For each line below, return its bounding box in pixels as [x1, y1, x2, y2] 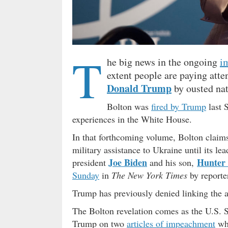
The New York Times [111, 168, 187, 181]
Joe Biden [108, 155, 147, 169]
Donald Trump [107, 80, 172, 96]
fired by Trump [151, 100, 206, 112]
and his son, [147, 156, 197, 168]
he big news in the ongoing [107, 54, 220, 69]
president [72, 156, 108, 168]
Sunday [72, 168, 99, 181]
